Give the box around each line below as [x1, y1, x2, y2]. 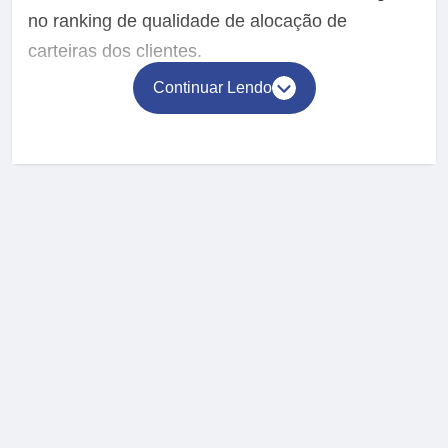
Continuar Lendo [152, 79, 272, 97]
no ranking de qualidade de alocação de [28, 11, 347, 32]
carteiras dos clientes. [28, 41, 202, 62]
